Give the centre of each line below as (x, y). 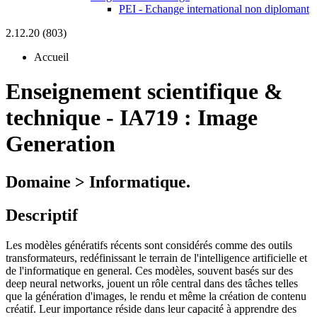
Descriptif (42, 215)
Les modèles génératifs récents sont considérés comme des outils (149, 245)
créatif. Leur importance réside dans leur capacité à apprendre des (151, 309)
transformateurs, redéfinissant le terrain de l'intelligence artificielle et (156, 258)
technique (53, 118)
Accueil (51, 57)
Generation (60, 144)
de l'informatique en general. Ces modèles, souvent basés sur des (149, 270)
